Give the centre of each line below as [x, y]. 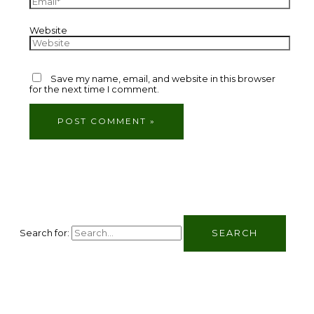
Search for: [44, 233]
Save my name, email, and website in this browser [163, 79]
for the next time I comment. [95, 90]
